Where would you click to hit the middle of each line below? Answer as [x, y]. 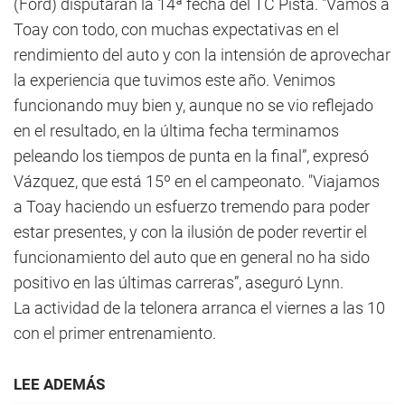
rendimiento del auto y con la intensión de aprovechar [202, 55]
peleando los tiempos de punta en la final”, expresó [191, 156]
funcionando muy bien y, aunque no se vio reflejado [193, 105]
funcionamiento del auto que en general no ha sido [192, 257]
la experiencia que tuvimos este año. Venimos [174, 80]
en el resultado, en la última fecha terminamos [176, 131]
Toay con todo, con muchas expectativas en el [176, 29]
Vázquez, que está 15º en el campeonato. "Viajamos [197, 181]
